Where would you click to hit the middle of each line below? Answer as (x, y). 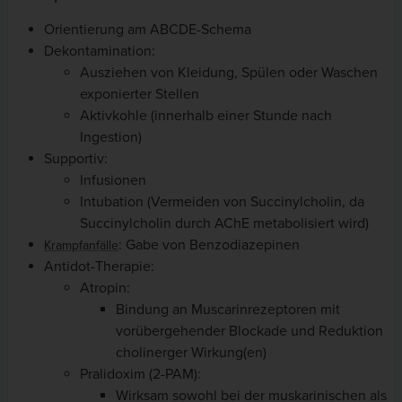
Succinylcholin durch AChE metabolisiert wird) (224, 223)
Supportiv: (76, 158)
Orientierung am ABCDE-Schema (148, 29)
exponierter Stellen (140, 94)
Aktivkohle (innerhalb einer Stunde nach (206, 115)
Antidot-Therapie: (99, 266)
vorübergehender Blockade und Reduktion (249, 331)
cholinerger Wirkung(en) (191, 352)
